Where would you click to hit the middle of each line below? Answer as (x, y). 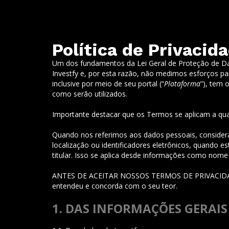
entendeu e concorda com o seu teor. (115, 186)
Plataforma (182, 84)
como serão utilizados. (90, 94)
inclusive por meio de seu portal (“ (108, 84)
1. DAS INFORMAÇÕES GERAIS (140, 208)
